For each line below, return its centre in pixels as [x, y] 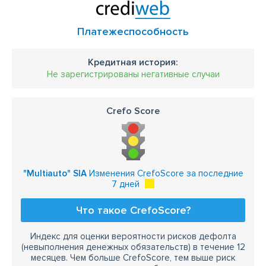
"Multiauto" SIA [55, 173]
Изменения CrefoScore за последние [165, 173]
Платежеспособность [133, 31]
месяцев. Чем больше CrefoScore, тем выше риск [133, 258]
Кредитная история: [133, 62]
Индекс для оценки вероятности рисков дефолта [133, 236]
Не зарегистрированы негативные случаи [133, 74]
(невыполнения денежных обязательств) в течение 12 [133, 247]
